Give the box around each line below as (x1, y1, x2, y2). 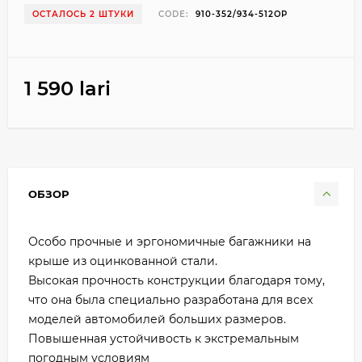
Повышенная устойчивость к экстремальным (28, 331, 299, 346)
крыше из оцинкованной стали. (28, 254, 217, 268)
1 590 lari (24, 77, 111, 100)
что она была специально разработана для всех (28, 293, 313, 307)
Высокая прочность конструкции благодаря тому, (28, 273, 325, 288)
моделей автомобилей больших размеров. (28, 312, 286, 326)
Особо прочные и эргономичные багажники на (28, 234, 311, 249)
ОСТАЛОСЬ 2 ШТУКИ (32, 9, 134, 19)
